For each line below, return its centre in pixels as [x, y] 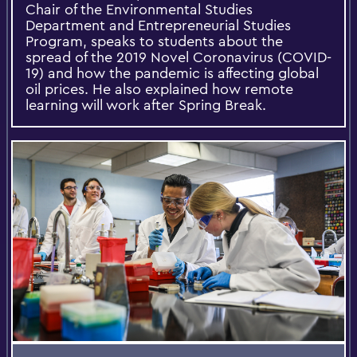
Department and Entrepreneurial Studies [158, 25]
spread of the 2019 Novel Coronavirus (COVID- [178, 57]
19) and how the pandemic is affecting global [172, 73]
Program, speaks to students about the [154, 41]
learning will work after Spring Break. [146, 105]
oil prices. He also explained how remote [159, 89]
